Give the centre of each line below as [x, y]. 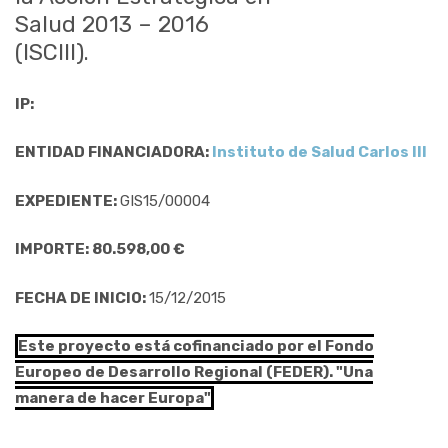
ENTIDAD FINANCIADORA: [113, 152]
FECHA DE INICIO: [82, 297]
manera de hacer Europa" [113, 398]
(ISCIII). [52, 52]
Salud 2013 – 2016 [112, 24]
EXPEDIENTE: [67, 200]
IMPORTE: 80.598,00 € [100, 249]
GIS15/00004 [165, 200]
